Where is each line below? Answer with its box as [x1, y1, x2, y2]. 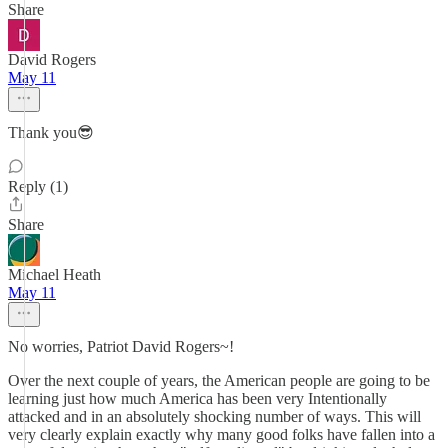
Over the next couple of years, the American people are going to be [8, 372, 430, 389]
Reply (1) [8, 178, 68, 195]
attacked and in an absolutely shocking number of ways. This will [8, 408, 421, 425]
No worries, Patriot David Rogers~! [8, 338, 234, 355]
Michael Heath [8, 266, 101, 283]
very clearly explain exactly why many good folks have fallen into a [8, 426, 435, 443]
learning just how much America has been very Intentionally [8, 390, 387, 407]
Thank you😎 [8, 124, 94, 141]
